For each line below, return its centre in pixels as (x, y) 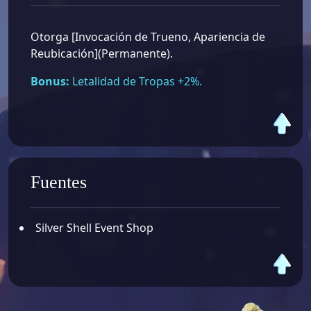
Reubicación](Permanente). (102, 54)
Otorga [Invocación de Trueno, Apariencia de (148, 37)
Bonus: (50, 82)
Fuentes (59, 182)
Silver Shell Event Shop (94, 227)
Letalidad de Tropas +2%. (136, 82)
